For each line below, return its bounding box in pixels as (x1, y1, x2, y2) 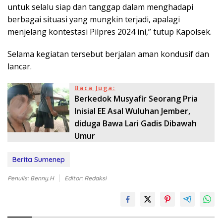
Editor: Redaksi (64, 174, 107, 182)
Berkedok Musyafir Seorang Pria (74, 93, 198, 105)
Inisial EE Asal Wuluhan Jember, (74, 106, 191, 117)
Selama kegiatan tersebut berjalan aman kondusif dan (7, 49, 209, 60)
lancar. (7, 61, 32, 72)
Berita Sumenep (12, 155, 65, 165)
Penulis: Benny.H (7, 174, 54, 182)
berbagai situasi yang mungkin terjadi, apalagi (7, 14, 180, 25)
